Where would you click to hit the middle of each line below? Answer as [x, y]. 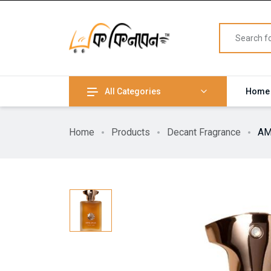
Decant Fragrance [204, 132]
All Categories [133, 91]
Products [131, 132]
